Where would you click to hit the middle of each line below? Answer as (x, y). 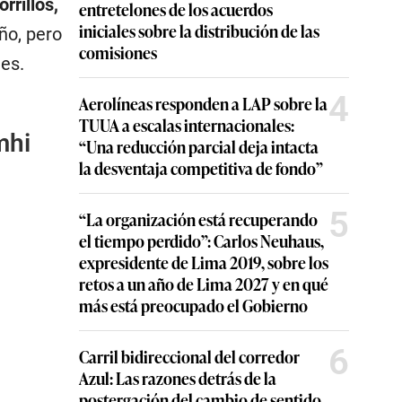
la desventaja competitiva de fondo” (201, 168)
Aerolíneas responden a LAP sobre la (203, 103)
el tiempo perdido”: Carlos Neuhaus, (201, 240)
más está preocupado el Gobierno (193, 305)
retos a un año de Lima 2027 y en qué (204, 284)
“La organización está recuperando (198, 219)
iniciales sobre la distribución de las (199, 31)
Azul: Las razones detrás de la (178, 378)
